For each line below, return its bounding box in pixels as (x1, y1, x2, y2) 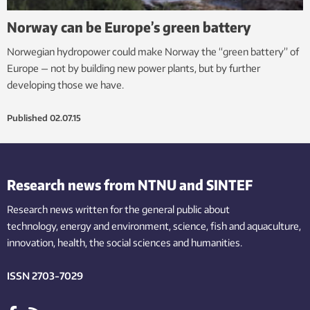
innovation (7, 237, 53, 249)
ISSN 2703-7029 (7, 270, 83, 282)
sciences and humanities (133, 237, 240, 249)
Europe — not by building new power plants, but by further (7, 62, 260, 75)
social (107, 237, 131, 249)
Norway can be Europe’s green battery (7, 18, 251, 36)
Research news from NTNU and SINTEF (7, 176, 253, 194)
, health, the (53, 237, 104, 249)
